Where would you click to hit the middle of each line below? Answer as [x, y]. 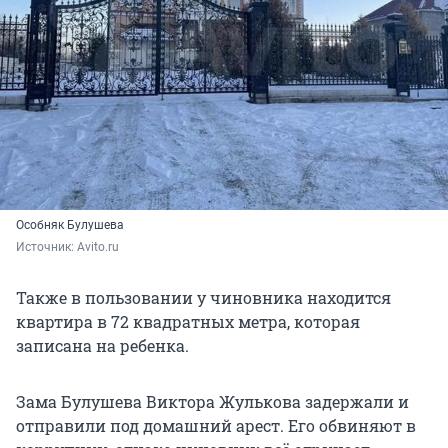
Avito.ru [98, 246]
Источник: [46, 246]
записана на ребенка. [102, 345]
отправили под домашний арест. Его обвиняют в [216, 425]
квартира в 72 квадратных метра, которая [188, 321]
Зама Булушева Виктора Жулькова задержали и [212, 401]
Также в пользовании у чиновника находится [203, 297]
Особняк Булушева [70, 224]
